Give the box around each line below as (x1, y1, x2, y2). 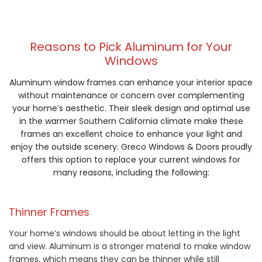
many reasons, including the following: (53, 167, 209, 179)
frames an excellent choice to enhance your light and (20, 128, 242, 140)
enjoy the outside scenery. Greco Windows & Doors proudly (10, 141, 252, 153)
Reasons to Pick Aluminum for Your (30, 39, 232, 56)
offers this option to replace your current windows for (22, 154, 240, 166)
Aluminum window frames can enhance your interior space (9, 77, 253, 89)
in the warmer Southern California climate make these (19, 115, 243, 127)
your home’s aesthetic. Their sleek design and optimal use (12, 102, 250, 115)
